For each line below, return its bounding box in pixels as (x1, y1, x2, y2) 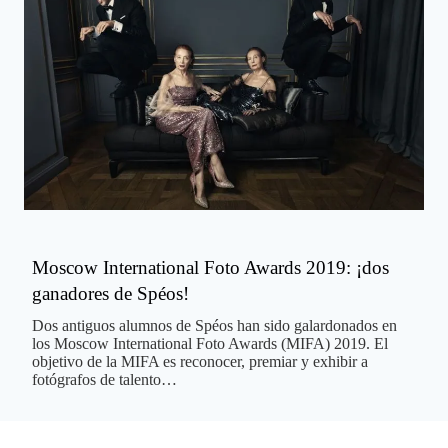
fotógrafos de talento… (32, 370, 177, 388)
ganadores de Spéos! (32, 282, 189, 304)
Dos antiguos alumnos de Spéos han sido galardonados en (32, 316, 397, 334)
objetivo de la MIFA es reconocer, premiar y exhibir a (32, 352, 368, 370)
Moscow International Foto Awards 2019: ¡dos (32, 256, 389, 278)
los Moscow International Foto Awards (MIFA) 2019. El (32, 334, 388, 352)
